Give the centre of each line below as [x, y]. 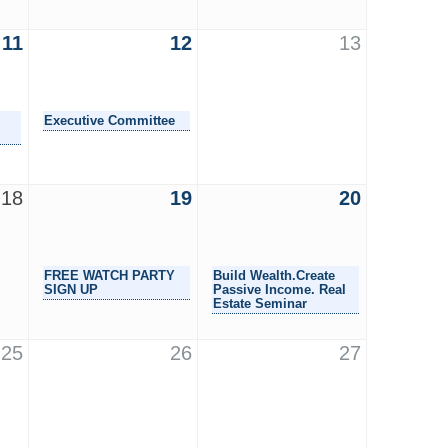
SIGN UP [71, 289]
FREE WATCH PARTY [109, 275]
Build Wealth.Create [274, 275]
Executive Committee [109, 120]
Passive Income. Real [279, 289]
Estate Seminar [260, 303]
